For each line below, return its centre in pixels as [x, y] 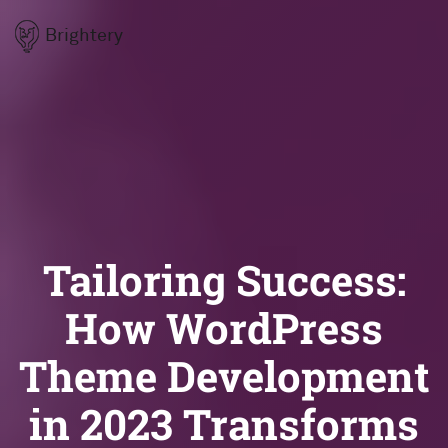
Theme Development [224, 375]
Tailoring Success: [224, 279]
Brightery [84, 35]
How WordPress [224, 327]
